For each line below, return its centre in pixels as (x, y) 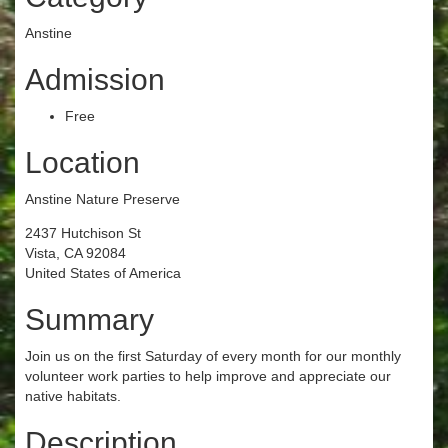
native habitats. (73, 395)
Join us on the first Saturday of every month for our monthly (213, 355)
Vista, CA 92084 (75, 252)
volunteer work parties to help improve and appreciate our (208, 375)
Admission (95, 79)
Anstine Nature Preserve (102, 198)
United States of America (103, 272)
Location (82, 162)
